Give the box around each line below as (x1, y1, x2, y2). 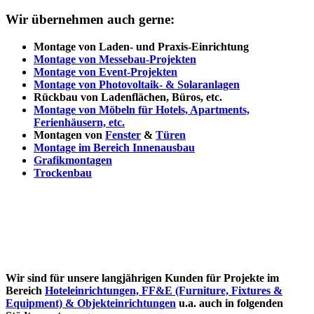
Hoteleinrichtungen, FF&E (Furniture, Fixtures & (45, 285, 282, 297)
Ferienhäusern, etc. (34, 116, 125, 129)
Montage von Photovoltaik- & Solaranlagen (34, 78, 240, 91)
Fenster (105, 129, 141, 142)
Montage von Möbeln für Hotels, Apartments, (34, 104, 250, 116)
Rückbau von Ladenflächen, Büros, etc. (34, 91, 222, 104)
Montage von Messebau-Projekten (34, 53, 196, 66)
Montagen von (34, 129, 105, 142)
